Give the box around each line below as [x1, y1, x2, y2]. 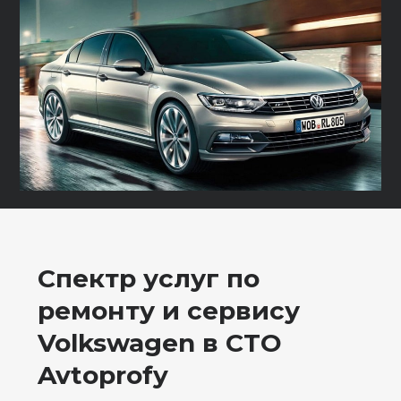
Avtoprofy [38, 359, 169, 390]
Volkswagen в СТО [38, 327, 282, 358]
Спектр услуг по [38, 262, 260, 294]
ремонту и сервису [38, 294, 301, 326]
